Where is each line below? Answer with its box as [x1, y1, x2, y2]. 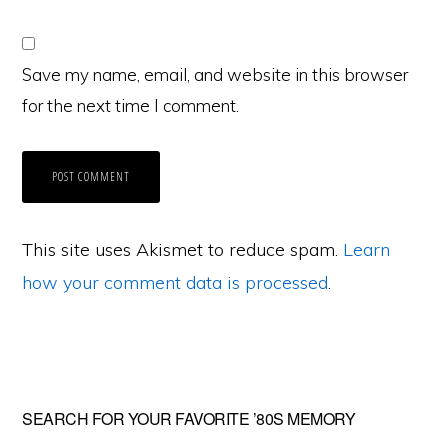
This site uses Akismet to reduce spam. [22, 238, 344, 261]
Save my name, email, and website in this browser [22, 64, 409, 85]
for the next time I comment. [22, 95, 240, 116]
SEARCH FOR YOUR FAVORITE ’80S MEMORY [22, 407, 356, 430]
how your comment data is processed [22, 271, 329, 294]
